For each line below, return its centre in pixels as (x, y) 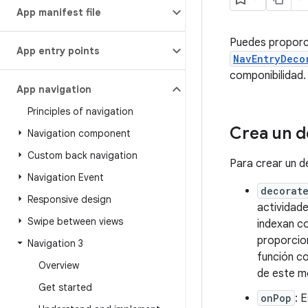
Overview (59, 265)
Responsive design (69, 199)
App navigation (54, 89)
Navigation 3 (55, 243)
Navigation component (79, 133)
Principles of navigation (80, 111)
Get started (65, 287)
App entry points (58, 51)
